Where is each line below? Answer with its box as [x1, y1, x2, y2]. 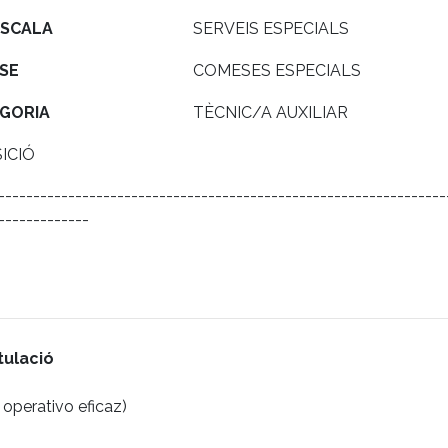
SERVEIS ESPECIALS [193, 18, 349, 38]
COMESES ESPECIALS [193, 60, 361, 80]
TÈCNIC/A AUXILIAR [193, 102, 348, 122]
